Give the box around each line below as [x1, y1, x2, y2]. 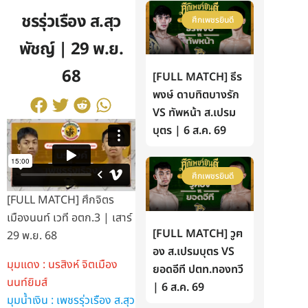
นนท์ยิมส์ [7, 274, 47, 291]
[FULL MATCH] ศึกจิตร [7, 192, 114, 209]
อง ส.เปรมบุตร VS [153, 243, 235, 260]
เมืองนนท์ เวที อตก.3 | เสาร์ [7, 210, 132, 227]
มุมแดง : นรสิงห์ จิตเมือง [7, 256, 118, 274]
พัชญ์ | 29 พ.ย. [19, 37, 124, 62]
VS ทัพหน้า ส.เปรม [153, 104, 236, 122]
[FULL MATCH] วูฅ [153, 225, 243, 242]
